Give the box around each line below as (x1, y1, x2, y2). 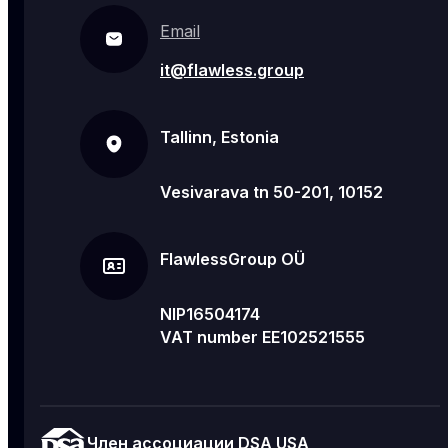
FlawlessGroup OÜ (160, 249, 305, 270)
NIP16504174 (160, 304, 260, 325)
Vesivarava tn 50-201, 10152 (160, 182, 383, 203)
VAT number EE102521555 (160, 327, 365, 348)
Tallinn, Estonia (160, 127, 279, 148)
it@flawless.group (160, 60, 304, 81)
